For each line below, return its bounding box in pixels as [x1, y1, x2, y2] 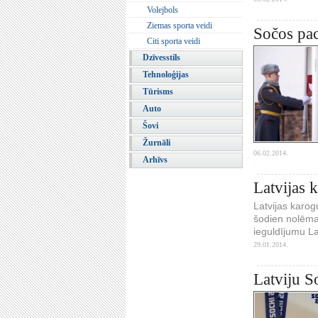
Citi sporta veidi [147, 36, 200, 46]
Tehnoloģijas [143, 70, 189, 79]
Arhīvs [143, 155, 168, 165]
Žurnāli [143, 138, 170, 148]
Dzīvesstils [143, 53, 180, 62]
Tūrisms [143, 87, 173, 97]
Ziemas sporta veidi [147, 21, 212, 31]
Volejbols [147, 5, 178, 15]
